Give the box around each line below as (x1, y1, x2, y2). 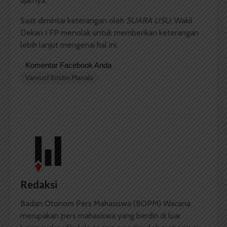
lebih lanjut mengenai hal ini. (20, 40, 118, 50)
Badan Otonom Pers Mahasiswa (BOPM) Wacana (20, 199, 191, 209)
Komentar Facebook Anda (25, 61, 111, 70)
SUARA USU (126, 16, 171, 26)
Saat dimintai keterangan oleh (20, 16, 126, 26)
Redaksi (20, 178, 57, 191)
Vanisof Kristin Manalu (25, 73, 93, 83)
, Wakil (171, 16, 193, 26)
